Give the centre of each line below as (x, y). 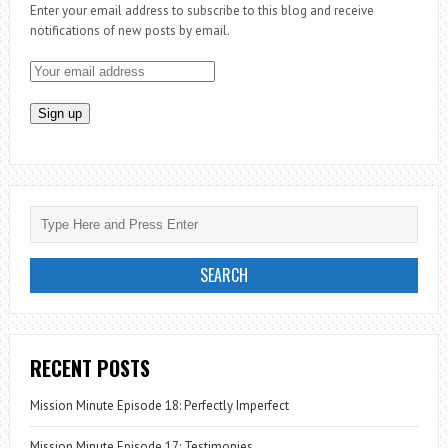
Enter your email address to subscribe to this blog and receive (201, 10)
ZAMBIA (349, 19)
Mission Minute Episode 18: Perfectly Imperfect (159, 405)
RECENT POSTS (89, 367)
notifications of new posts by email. (129, 30)
